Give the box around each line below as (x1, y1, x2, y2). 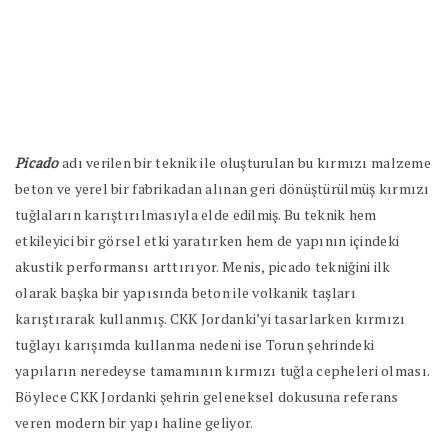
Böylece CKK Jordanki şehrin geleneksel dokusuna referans (15, 387, 399, 406)
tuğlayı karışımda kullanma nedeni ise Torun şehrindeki (15, 335, 375, 354)
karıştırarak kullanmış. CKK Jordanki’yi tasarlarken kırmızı (15, 309, 406, 328)
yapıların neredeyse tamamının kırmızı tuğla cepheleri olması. (15, 361, 430, 380)
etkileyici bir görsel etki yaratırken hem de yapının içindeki (15, 231, 400, 250)
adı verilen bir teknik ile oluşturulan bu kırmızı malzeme (58, 153, 431, 172)
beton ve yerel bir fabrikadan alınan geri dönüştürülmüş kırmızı (15, 179, 430, 198)
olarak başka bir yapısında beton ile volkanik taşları (15, 283, 356, 302)
